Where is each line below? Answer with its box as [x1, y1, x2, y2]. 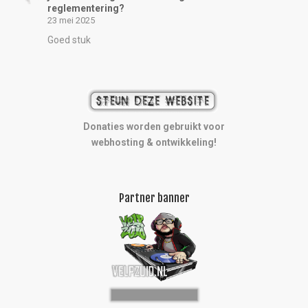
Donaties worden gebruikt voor [83, 120, 225, 132]
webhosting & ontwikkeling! [91, 136, 217, 148]
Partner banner [118, 190, 190, 205]
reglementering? [47, 2, 125, 14]
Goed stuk [47, 34, 91, 45]
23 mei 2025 [47, 14, 96, 25]
